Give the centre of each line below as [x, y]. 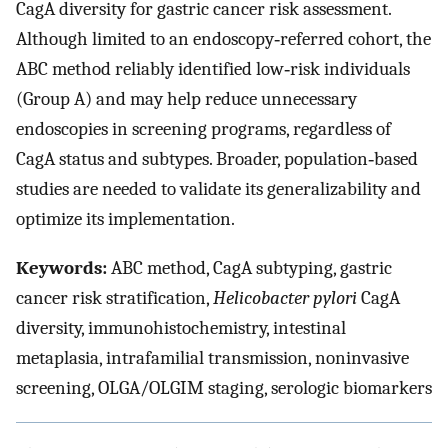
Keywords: [61, 268]
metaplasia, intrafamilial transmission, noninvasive [212, 358]
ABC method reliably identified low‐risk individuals [213, 69]
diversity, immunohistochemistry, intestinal [181, 328]
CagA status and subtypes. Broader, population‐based [217, 159]
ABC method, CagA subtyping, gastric [249, 268]
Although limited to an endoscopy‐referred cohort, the [223, 39]
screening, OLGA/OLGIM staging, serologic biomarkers [224, 388]
